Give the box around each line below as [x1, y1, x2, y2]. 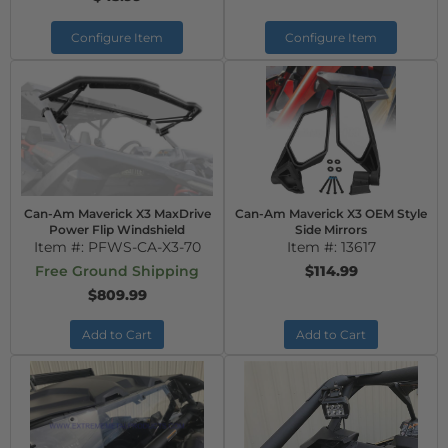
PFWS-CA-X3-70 [87, 238, 201, 256]
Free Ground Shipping [35, 262, 199, 280]
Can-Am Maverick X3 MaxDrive [23, 206, 211, 221]
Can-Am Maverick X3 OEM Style [235, 206, 427, 221]
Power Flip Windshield [49, 222, 185, 237]
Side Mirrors [295, 222, 367, 237]
